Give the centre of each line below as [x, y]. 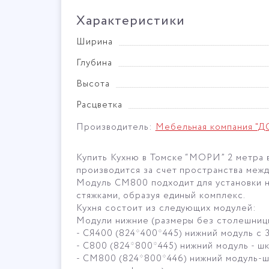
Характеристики [131, 21]
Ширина [95, 42]
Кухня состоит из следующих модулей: [167, 208]
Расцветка [99, 105]
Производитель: [116, 127]
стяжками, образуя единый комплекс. [161, 196]
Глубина [94, 63]
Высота [93, 84]
